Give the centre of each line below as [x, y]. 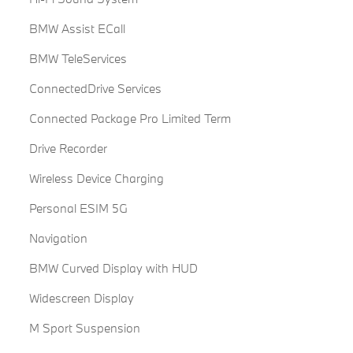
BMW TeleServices [78, 59]
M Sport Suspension [84, 328]
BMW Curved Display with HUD [113, 268]
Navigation [58, 238]
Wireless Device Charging [96, 178]
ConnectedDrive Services [95, 89]
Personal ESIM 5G [78, 208]
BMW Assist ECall [77, 29]
